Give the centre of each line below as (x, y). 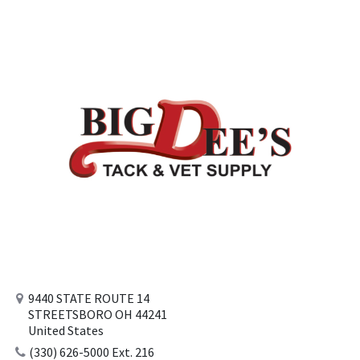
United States (65, 331)
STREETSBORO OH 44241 (97, 315)
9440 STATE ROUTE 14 (88, 299)
